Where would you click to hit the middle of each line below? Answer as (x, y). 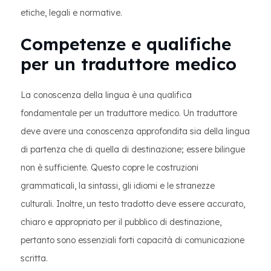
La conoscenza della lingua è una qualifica (106, 95)
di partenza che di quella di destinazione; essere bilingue (133, 149)
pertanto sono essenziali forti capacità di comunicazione (132, 240)
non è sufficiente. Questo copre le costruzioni (109, 168)
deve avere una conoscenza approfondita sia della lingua (135, 131)
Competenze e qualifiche (126, 44)
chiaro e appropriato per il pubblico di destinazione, (121, 222)
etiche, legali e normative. (71, 13)
